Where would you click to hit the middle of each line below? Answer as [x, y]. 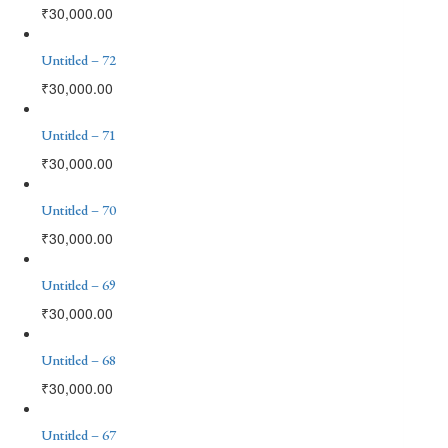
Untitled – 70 [78, 209]
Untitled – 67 [78, 434]
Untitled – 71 [78, 134]
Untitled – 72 [78, 59]
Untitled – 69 [78, 284]
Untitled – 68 [78, 359]
